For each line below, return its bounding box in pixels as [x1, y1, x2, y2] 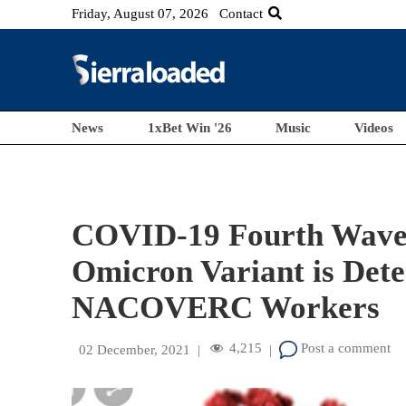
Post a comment [297, 341, 391, 356]
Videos [354, 121, 394, 135]
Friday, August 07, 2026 [72, 6, 209, 21]
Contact [219, 6, 264, 21]
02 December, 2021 [79, 343, 191, 357]
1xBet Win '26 [147, 121, 232, 135]
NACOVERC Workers [72, 290, 381, 325]
